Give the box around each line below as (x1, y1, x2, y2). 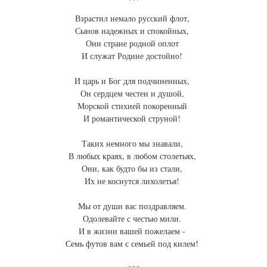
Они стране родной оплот (85, 38, 182, 49)
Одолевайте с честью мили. (83, 213, 184, 225)
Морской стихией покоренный (77, 100, 190, 112)
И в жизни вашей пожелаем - (79, 225, 188, 237)
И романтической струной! (83, 113, 184, 125)
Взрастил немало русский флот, (74, 13, 193, 24)
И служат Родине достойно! (82, 50, 185, 62)
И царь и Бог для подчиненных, (74, 75, 193, 87)
